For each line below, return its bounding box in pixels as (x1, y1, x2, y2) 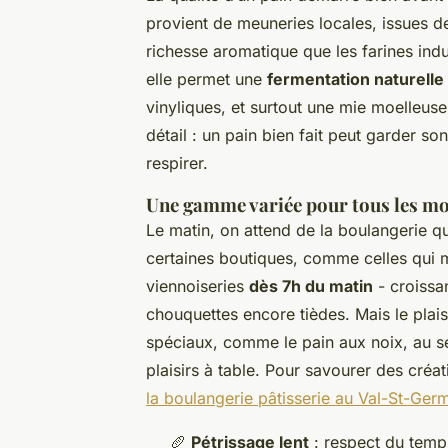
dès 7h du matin (249, 275, 373, 296)
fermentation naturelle (267, 68, 444, 89)
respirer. (146, 152, 208, 173)
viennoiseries (146, 275, 249, 296)
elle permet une (146, 68, 267, 89)
